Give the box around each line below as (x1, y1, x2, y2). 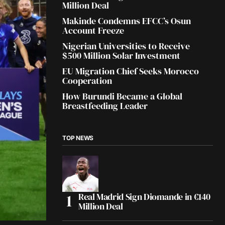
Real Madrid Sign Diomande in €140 (78, 190, 211, 203)
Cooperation (62, 74, 112, 87)
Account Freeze (62, 24, 124, 37)
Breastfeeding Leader (62, 99, 148, 112)
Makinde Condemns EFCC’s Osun (62, 14, 191, 27)
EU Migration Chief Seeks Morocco (62, 64, 199, 77)
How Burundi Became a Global (62, 89, 182, 102)
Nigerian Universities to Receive (62, 39, 190, 52)
